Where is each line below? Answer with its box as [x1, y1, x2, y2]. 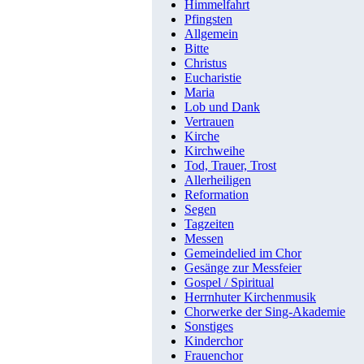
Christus [184, 56, 227, 71]
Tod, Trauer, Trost [184, 158, 276, 173]
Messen [184, 232, 223, 246]
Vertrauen [184, 115, 234, 129]
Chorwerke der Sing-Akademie [184, 305, 345, 319]
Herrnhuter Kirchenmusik [184, 290, 316, 305]
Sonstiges [184, 319, 233, 334]
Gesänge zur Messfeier [184, 261, 301, 275]
